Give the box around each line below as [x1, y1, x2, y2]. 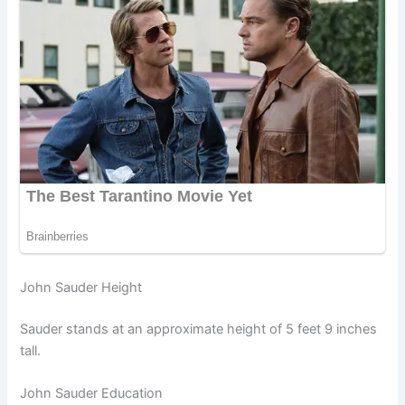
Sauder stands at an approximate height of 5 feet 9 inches [20, 320, 378, 337]
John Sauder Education [20, 385, 164, 402]
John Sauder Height [20, 278, 143, 296]
